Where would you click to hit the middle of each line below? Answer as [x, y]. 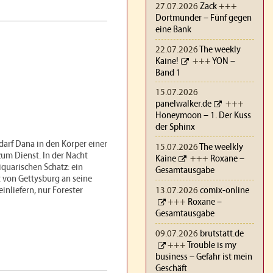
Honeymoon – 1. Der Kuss [203, 116]
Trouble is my [212, 245]
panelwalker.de [183, 105]
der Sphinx [175, 128]
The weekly [220, 50]
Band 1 [168, 73]
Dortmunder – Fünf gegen [204, 18]
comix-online [225, 190]
